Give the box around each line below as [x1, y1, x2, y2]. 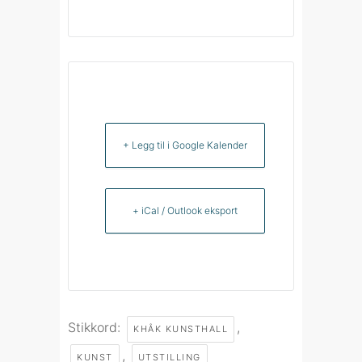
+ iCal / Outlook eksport [133, 204, 238, 217]
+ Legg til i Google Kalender [123, 139, 247, 151]
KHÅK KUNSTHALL [133, 323, 228, 335]
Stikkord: [68, 319, 124, 335]
